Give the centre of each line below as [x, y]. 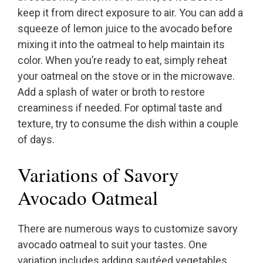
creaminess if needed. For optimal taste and [120, 108]
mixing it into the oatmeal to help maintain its [121, 45]
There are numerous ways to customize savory [128, 229]
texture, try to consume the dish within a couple [128, 124]
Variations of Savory [98, 175]
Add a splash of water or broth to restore [111, 92]
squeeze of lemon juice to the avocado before [125, 29]
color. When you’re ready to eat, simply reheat [122, 60]
